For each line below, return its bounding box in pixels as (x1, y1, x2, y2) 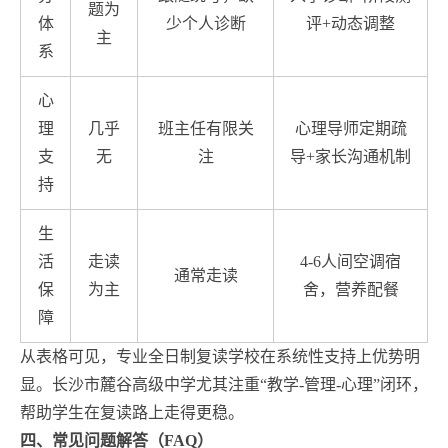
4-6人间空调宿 (300, 252, 401, 270)
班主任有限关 (157, 119, 254, 137)
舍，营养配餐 (302, 280, 399, 298)
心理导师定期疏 (294, 119, 407, 137)
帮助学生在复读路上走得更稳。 (20, 403, 244, 421)
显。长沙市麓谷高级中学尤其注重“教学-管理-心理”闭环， (20, 375, 428, 393)
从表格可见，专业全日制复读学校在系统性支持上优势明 (20, 347, 420, 365)
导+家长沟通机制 (290, 147, 411, 165)
